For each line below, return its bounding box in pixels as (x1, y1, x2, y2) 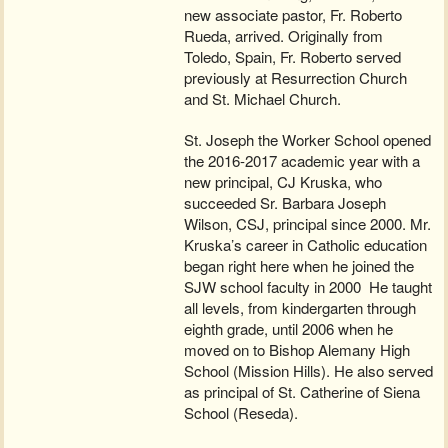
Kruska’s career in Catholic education (184, 234, 428, 256)
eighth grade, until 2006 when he (184, 318, 394, 340)
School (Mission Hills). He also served (184, 360, 434, 382)
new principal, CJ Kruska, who (184, 171, 383, 193)
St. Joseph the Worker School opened (184, 129, 432, 151)
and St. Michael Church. (184, 88, 342, 110)
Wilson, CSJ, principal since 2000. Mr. (184, 213, 432, 235)
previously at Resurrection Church (184, 67, 408, 89)
